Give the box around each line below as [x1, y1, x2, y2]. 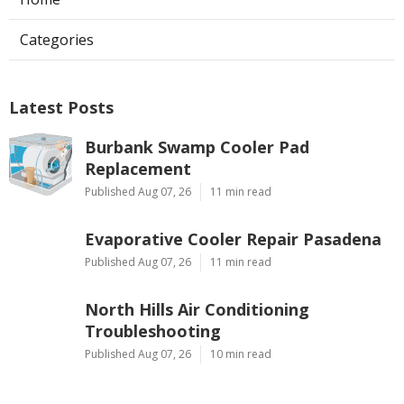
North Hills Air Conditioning [85, 298, 309, 320]
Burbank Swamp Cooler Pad [85, 135, 309, 158]
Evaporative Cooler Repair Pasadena [85, 227, 381, 250]
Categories [20, 29, 94, 50]
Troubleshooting [85, 319, 221, 342]
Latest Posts [9, 96, 114, 118]
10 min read [210, 345, 271, 362]
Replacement [85, 157, 191, 179]
